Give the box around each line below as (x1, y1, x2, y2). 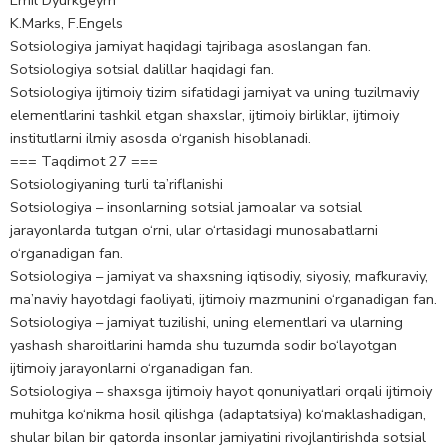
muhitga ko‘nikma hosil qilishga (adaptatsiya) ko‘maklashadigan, (10, 404, 426, 425)
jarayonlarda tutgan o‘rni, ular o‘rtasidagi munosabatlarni (10, 220, 378, 241)
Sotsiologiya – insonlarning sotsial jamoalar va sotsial (10, 197, 362, 218)
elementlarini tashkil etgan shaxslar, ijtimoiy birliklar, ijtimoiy (10, 105, 399, 126)
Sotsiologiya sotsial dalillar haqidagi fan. (10, 59, 274, 80)
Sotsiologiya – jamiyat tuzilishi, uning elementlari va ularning (10, 312, 403, 333)
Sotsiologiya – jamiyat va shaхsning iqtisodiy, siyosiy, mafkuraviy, (10, 266, 428, 287)
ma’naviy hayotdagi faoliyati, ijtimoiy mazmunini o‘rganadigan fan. (10, 289, 437, 310)
